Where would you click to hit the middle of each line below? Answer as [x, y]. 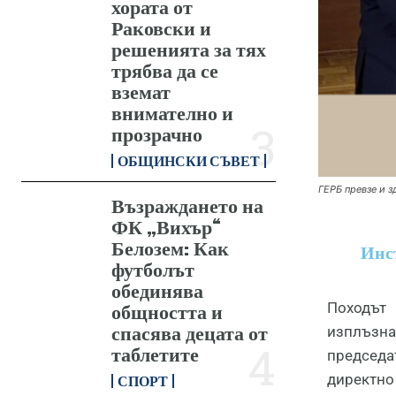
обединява [158, 290]
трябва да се [165, 70]
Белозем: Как [171, 247]
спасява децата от [190, 332]
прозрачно [157, 133]
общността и [168, 311]
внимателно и [173, 112]
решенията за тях [189, 49]
